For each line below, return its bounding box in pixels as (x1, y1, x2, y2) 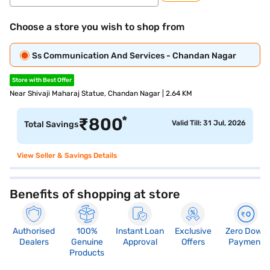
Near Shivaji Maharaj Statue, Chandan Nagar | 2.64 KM (10, 89, 192, 98)
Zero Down (225, 226, 267, 236)
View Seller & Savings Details (17, 151, 117, 160)
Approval (122, 237, 157, 247)
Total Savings (24, 119, 78, 130)
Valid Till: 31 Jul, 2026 (172, 119, 246, 127)
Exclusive (174, 226, 212, 236)
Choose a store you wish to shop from (10, 21, 184, 33)
